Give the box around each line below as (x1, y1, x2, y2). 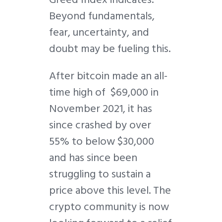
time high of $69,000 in (49, 83, 159, 102)
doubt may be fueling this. (49, 40, 170, 58)
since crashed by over (49, 116, 151, 134)
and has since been (49, 149, 137, 167)
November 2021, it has (49, 100, 152, 118)
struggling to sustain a (49, 165, 151, 183)
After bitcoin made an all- (49, 67, 167, 85)
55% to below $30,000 (49, 132, 154, 151)
